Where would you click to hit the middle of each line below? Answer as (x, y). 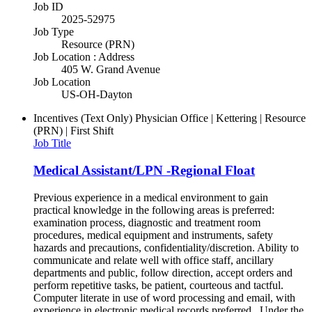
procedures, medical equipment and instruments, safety (153, 235)
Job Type (54, 32)
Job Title (52, 143)
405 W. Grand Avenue (111, 70)
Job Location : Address (84, 57)
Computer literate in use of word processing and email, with (164, 297)
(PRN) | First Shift (73, 131)
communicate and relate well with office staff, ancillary (154, 260)
